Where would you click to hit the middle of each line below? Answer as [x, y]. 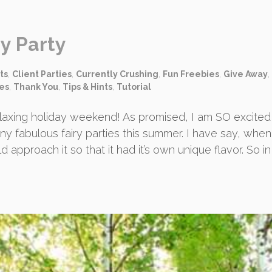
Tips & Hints [87, 87]
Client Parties [42, 74]
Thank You [36, 87]
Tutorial [134, 87]
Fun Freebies [191, 74]
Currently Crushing [117, 74]
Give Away [246, 74]
